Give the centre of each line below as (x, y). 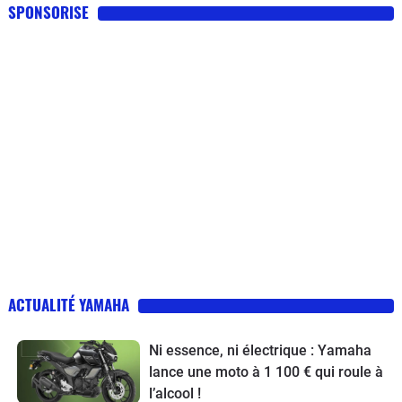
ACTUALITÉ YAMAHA (69, 304)
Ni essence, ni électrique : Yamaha (260, 350)
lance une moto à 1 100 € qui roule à (266, 371)
